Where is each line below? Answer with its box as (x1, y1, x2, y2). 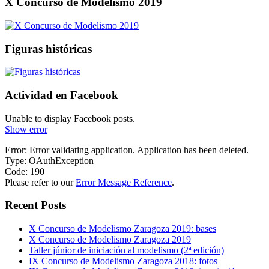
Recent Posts (5, 199, 66, 212)
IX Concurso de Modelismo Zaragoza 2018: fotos (29, 256, 217, 267)
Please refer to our (5, 177, 76, 187)
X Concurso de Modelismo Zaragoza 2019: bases (29, 223, 216, 234)
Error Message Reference (76, 177, 172, 187)
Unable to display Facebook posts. (5, 113, 135, 124)
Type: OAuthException (5, 155, 94, 166)
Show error (5, 124, 47, 134)
